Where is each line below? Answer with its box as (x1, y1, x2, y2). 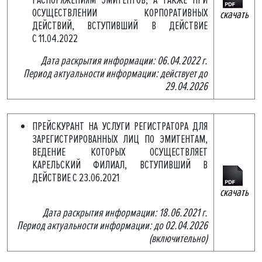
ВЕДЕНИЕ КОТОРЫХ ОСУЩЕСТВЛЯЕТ (32, 145, 208, 159)
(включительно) (149, 232, 208, 246)
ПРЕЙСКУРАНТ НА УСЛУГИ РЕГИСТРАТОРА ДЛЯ (32, 119, 208, 133)
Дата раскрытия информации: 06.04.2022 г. (41, 54, 208, 68)
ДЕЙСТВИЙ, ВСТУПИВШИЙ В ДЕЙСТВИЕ (32, 19, 208, 33)
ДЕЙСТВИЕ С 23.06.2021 (32, 171, 119, 185)
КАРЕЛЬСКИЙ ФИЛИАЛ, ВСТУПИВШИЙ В (32, 158, 208, 172)
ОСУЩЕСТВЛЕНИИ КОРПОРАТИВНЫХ (32, 6, 208, 20)
